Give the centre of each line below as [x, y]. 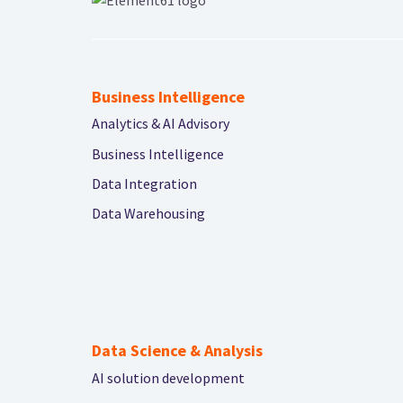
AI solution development [168, 377]
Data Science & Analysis [177, 351]
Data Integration [144, 183]
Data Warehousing [148, 213]
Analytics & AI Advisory [161, 124]
